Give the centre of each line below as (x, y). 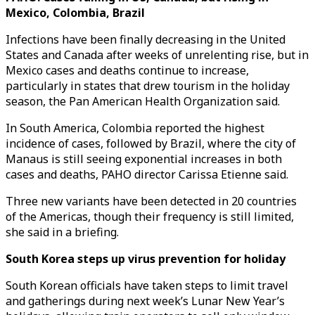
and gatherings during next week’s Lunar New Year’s (145, 301)
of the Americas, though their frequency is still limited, (150, 217)
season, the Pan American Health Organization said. (143, 101)
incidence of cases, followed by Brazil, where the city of (151, 143)
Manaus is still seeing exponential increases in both (144, 159)
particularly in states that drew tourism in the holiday (148, 86)
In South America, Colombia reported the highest (135, 128)
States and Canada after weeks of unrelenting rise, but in (157, 55)
